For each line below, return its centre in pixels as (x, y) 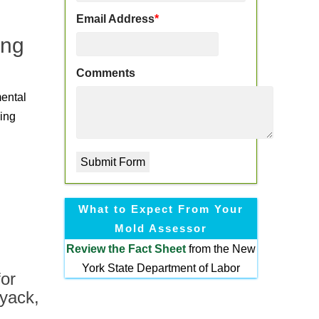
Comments (105, 73)
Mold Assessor (161, 228)
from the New (220, 249)
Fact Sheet (157, 249)
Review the (97, 249)
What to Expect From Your (161, 209)
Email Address (115, 19)
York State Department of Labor (161, 268)
